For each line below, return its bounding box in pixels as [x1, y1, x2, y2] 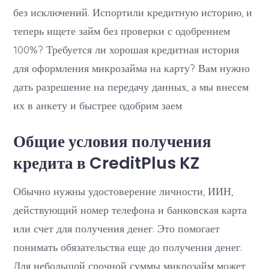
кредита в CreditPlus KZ [13, 151, 200, 174]
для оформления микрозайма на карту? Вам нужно [13, 61, 250, 74]
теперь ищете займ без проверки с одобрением [13, 23, 231, 37]
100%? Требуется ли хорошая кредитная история [13, 42, 240, 56]
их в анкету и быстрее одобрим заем [13, 98, 183, 112]
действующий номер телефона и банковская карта [13, 202, 247, 216]
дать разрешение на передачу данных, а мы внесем [13, 79, 249, 93]
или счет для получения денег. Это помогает [13, 221, 220, 235]
